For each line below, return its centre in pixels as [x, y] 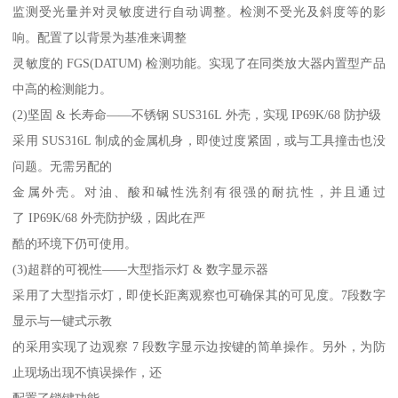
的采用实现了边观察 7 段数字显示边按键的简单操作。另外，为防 [199, 346]
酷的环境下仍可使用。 [75, 243]
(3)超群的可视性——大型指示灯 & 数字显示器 [141, 269]
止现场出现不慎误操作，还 [88, 372]
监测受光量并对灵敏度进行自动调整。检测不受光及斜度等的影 [199, 11]
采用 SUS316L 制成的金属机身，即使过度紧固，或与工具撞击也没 [199, 140]
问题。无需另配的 [63, 166]
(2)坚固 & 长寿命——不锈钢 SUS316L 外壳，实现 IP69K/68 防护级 [197, 114]
